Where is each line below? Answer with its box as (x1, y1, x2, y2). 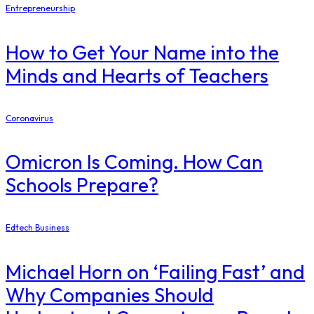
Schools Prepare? (6, 172, 158, 198)
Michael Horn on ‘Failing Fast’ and (6, 259, 305, 284)
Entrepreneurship (6, 3, 75, 14)
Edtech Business (6, 222, 69, 233)
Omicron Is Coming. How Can (6, 149, 263, 175)
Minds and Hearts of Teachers (6, 62, 268, 88)
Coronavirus (6, 112, 53, 123)
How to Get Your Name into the (6, 39, 279, 64)
